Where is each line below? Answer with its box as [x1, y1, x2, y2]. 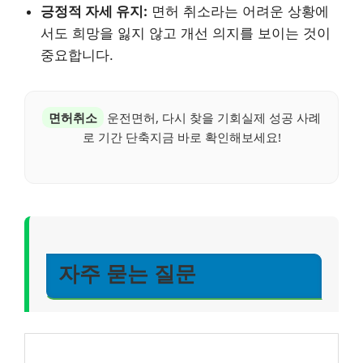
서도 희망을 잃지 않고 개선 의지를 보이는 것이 [41, 24, 331, 41]
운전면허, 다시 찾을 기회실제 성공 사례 [104, 109, 321, 126]
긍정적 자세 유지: [41, 2, 147, 19]
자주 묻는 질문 [58, 263, 196, 286]
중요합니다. [41, 46, 113, 63]
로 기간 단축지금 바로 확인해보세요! [82, 128, 281, 145]
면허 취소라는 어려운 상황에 [147, 2, 329, 19]
